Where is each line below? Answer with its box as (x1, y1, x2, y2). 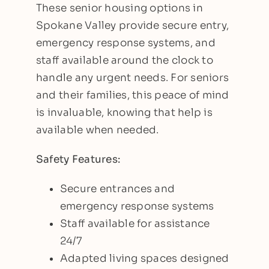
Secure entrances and (59, 182, 175, 195)
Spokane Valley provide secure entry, (35, 19, 229, 32)
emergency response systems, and (35, 36, 216, 49)
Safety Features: (35, 153, 121, 166)
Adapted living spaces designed (59, 252, 229, 265)
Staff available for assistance (59, 217, 210, 230)
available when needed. (35, 123, 159, 136)
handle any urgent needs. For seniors (35, 71, 229, 84)
